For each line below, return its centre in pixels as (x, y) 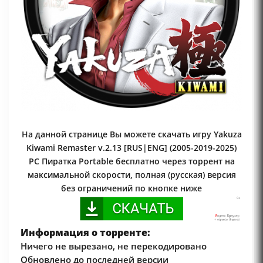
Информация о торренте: (85, 232)
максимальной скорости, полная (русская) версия (131, 175)
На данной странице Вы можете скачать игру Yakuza (131, 134)
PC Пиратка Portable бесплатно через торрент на (131, 161)
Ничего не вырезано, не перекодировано (114, 246)
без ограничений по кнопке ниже (131, 188)
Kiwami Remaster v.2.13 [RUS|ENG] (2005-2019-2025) (131, 148)
